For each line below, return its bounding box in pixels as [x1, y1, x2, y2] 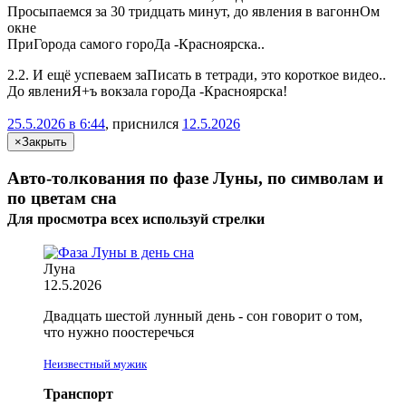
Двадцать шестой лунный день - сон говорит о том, [43, 308, 362, 324]
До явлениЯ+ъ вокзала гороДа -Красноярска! [7, 82, 287, 99]
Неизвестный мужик [43, 357, 147, 372]
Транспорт [43, 386, 113, 402]
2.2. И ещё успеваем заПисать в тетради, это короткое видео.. [7, 66, 386, 82]
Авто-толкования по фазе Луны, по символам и [7, 168, 383, 188]
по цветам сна [7, 188, 117, 208]
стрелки [208, 210, 265, 227]
